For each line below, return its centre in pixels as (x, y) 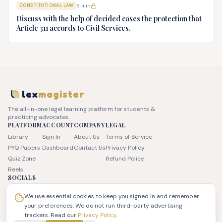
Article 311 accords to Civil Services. (74, 28)
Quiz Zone (22, 159)
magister (61, 94)
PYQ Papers (24, 148)
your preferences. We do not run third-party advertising (103, 206)
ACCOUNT (58, 125)
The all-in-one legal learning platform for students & (82, 109)
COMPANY (89, 125)
